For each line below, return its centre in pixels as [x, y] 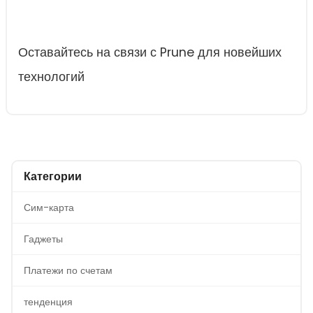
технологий [51, 77]
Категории [53, 177]
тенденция [48, 302]
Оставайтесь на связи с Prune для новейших [150, 53]
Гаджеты [43, 239]
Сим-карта [49, 208]
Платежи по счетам [68, 271]
